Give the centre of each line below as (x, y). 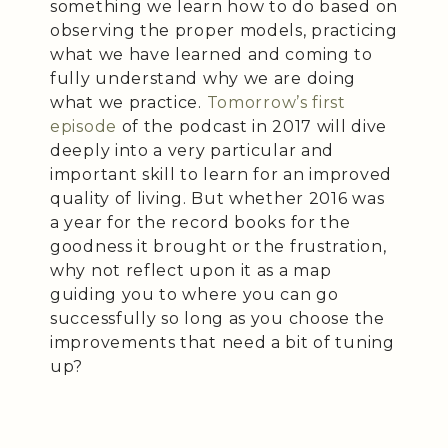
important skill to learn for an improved (221, 175)
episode (86, 127)
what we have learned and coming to (211, 55)
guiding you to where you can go (194, 295)
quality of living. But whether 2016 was (217, 199)
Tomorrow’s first (276, 103)
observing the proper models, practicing (224, 31)
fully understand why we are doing (203, 79)
